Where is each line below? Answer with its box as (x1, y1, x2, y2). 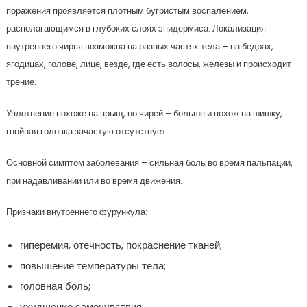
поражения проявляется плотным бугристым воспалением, (5, 4, 249, 18)
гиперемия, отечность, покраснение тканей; (19, 238, 222, 253)
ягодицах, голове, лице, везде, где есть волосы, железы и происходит (5, 58, 291, 71)
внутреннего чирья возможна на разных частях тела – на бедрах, (5, 40, 273, 53)
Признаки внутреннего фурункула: (5, 206, 147, 219)
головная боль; (19, 279, 90, 294)
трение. (5, 75, 36, 89)
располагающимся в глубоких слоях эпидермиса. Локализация (5, 22, 266, 36)
